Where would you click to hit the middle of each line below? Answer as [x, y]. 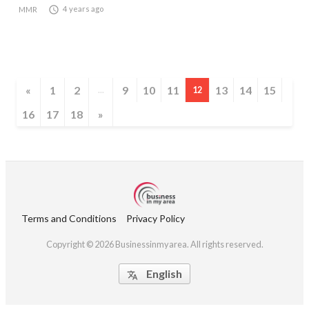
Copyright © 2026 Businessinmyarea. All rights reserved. [154, 244]
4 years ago [83, 9]
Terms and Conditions [69, 218]
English [164, 273]
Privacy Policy [156, 218]
